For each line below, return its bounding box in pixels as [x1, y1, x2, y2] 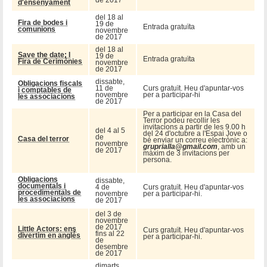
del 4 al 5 [95, 126, 126, 135]
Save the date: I [18, 50, 71, 59]
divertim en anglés [18, 231, 81, 240]
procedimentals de [18, 188, 82, 197]
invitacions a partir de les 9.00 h [143, 122, 246, 131]
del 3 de [95, 209, 122, 218]
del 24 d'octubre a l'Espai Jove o [143, 129, 248, 138]
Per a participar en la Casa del [143, 109, 242, 118]
